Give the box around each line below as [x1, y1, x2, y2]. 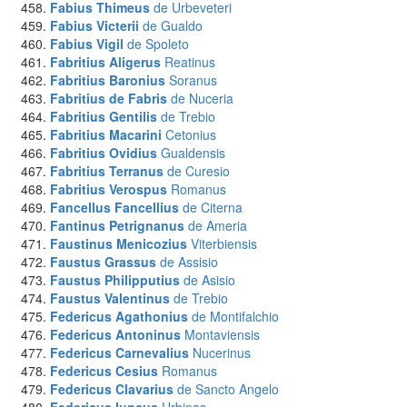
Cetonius [165, 125, 216, 144]
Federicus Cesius [50, 362, 158, 380]
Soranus [169, 71, 217, 89]
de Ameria [188, 216, 247, 234]
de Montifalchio [192, 307, 279, 325]
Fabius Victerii [50, 16, 139, 35]
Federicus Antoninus [50, 325, 181, 343]
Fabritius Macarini [50, 125, 162, 144]
